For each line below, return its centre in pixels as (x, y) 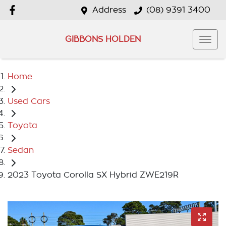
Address (109, 10)
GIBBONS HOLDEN (103, 39)
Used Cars (29, 101)
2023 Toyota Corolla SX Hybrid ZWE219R (93, 175)
